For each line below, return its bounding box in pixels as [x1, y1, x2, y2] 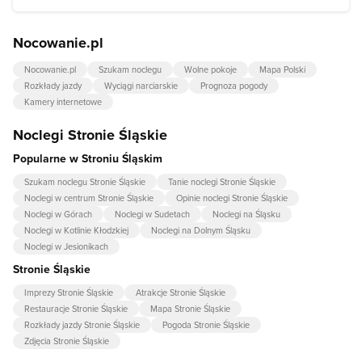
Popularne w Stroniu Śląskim [13, 150, 162, 167]
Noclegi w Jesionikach [24, 240, 108, 254]
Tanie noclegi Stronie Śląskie [168, 175, 276, 189]
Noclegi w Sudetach [115, 208, 190, 221]
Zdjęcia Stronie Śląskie [24, 335, 109, 348]
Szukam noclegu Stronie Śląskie [24, 175, 145, 189]
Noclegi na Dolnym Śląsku [151, 224, 250, 238]
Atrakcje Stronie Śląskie [136, 286, 225, 300]
